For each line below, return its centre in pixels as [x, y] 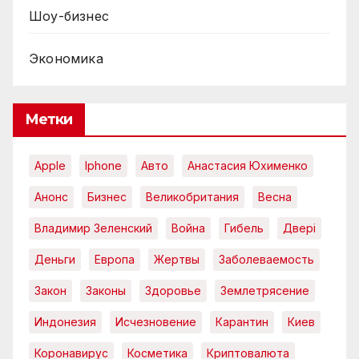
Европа [115, 260]
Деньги [55, 260]
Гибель [244, 228]
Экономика [66, 59]
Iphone [103, 166]
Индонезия [65, 322]
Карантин [242, 322]
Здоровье [173, 291]
